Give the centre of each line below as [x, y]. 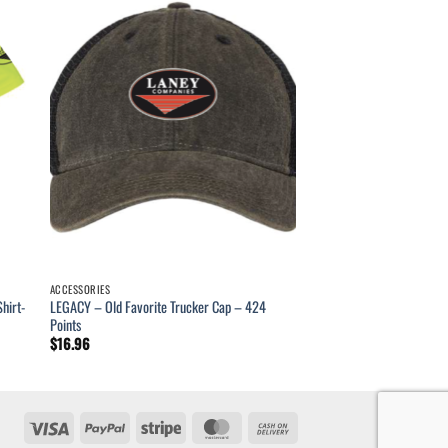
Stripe [195, 425]
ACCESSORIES [80, 289]
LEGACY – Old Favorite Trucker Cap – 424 [157, 307]
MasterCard [266, 425]
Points [65, 325]
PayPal [141, 425]
